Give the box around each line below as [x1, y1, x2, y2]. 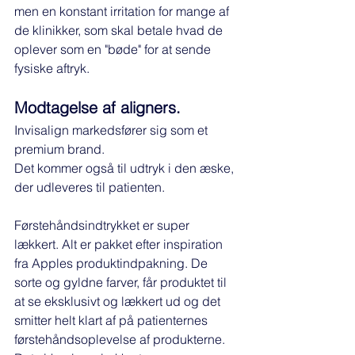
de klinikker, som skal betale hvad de [14, 22, 226, 39]
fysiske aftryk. [14, 60, 93, 77]
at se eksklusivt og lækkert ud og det [14, 293, 223, 310]
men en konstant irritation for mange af [14, 3, 232, 20]
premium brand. [14, 141, 108, 158]
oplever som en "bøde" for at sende [14, 41, 214, 58]
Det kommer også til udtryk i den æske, [14, 160, 237, 177]
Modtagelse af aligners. [14, 97, 181, 118]
